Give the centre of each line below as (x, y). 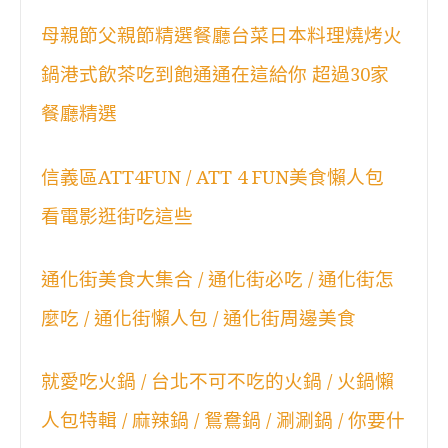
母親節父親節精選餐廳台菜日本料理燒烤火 (221, 36)
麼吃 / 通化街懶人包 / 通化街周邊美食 (198, 318)
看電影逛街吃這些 (117, 216)
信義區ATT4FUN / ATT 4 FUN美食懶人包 (212, 177)
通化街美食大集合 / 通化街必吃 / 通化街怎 (217, 279)
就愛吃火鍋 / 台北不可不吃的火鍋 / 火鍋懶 (217, 381)
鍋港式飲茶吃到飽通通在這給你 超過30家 (215, 75)
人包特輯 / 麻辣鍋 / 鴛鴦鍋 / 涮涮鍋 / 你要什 (223, 420)
